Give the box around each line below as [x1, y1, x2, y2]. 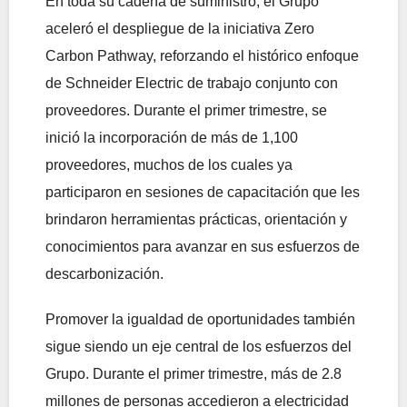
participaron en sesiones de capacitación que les [45, 184, 360, 201]
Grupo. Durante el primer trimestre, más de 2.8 [45, 366, 342, 382]
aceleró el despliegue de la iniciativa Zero [45, 21, 314, 37]
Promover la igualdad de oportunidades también [45, 312, 355, 328]
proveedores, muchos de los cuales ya [45, 157, 293, 174]
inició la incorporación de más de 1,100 [45, 130, 298, 146]
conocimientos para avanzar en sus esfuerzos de [45, 239, 360, 255]
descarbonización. [45, 266, 164, 283]
